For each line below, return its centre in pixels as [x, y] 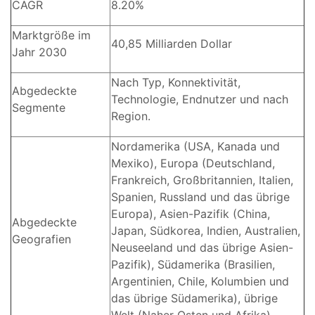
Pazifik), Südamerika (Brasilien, [193, 264]
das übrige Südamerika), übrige [194, 298]
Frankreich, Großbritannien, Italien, [202, 180]
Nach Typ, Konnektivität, [176, 82]
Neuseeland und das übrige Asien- [202, 247]
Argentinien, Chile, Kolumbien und [200, 281]
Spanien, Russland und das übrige [200, 197]
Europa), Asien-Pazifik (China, [191, 213]
